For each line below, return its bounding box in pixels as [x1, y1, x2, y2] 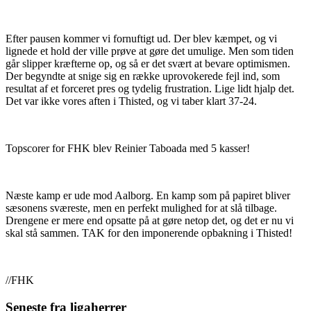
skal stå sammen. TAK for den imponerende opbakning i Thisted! [6, 227, 292, 239]
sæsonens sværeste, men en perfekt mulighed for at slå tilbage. [6, 202, 277, 215]
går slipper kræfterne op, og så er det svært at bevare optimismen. [6, 58, 290, 70]
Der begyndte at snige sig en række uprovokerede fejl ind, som [6, 70, 280, 83]
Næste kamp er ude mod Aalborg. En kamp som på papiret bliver [6, 190, 290, 202]
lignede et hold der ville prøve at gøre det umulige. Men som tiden [6, 45, 294, 58]
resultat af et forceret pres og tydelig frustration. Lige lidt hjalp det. [6, 83, 294, 95]
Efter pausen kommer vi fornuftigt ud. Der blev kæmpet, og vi [6, 33, 277, 45]
